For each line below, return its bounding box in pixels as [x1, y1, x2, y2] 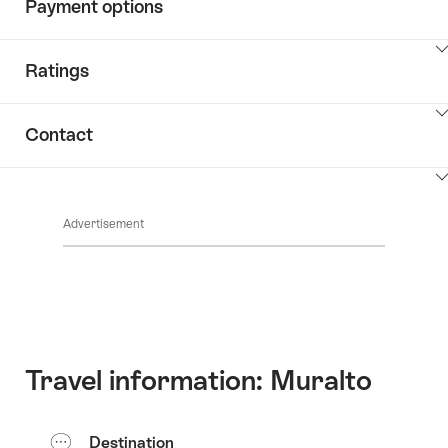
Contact [25, 123, 93, 145]
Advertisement [63, 216, 144, 231]
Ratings [25, 59, 89, 81]
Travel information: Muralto [25, 363, 372, 396]
